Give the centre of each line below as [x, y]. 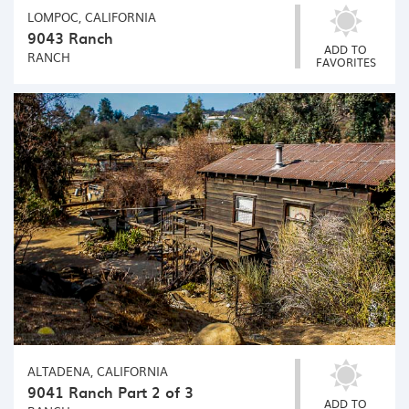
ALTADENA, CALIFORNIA [98, 371]
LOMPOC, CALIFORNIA [92, 16]
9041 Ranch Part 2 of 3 [110, 391]
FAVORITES [346, 62]
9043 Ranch [70, 37]
